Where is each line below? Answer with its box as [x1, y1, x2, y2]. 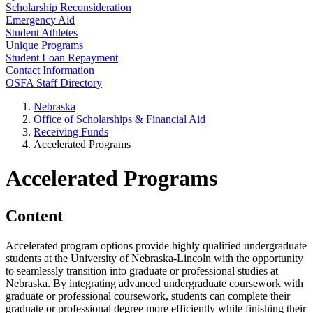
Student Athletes [6, 27, 78, 38]
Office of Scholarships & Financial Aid [34, 113, 205, 125]
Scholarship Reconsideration [6, 1, 131, 13]
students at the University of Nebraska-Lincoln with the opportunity [6, 252, 303, 264]
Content [6, 206, 63, 225]
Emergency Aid [6, 14, 75, 26]
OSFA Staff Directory [6, 77, 102, 89]
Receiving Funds [34, 126, 108, 138]
